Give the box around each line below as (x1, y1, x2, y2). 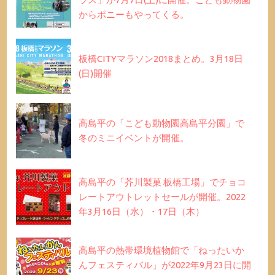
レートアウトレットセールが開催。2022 (79, 192, 246, 203)
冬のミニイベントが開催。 (79, 133, 190, 144)
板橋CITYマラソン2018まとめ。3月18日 (79, 53, 244, 64)
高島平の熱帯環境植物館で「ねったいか (79, 245, 245, 256)
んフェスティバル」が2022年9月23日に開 (79, 260, 252, 271)
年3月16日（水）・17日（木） (79, 206, 205, 217)
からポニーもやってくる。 (79, 9, 190, 20)
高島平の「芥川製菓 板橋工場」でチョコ (79, 177, 247, 188)
